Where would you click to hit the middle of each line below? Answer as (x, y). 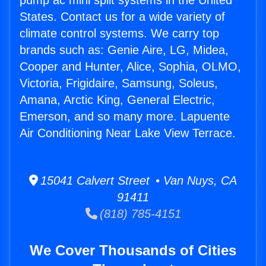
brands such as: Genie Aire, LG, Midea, (124, 50)
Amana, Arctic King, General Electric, (117, 100)
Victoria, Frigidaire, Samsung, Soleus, (119, 83)
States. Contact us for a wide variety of (122, 17)
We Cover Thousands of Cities (133, 251)
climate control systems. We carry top (119, 34)
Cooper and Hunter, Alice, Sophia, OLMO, (130, 67)
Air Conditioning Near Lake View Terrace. (128, 133)
